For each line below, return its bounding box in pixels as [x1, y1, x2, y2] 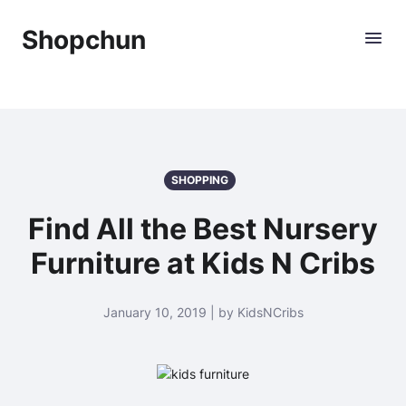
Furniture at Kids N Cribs [31, 246, 375, 281]
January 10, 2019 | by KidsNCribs [102, 304, 304, 320]
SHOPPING [170, 173, 228, 187]
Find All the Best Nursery [28, 211, 378, 246]
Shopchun [22, 24, 146, 55]
